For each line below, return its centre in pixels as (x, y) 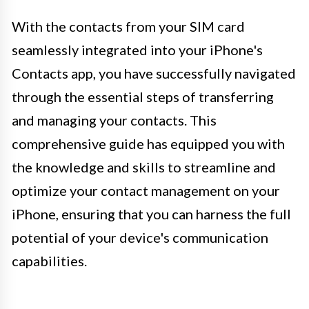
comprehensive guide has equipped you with (148, 143)
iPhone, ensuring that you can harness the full (151, 213)
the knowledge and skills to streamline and (144, 167)
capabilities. (49, 260)
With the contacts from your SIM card (128, 26)
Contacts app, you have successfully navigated (154, 73)
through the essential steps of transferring (143, 96)
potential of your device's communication (140, 237)
